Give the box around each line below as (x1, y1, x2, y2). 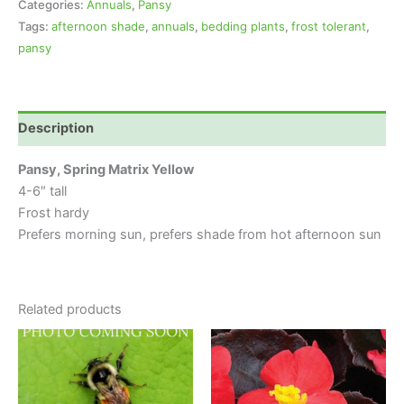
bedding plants (201, 18, 285, 33)
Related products (18, 300, 122, 317)
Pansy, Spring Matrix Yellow (18, 161, 194, 179)
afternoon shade (51, 18, 145, 33)
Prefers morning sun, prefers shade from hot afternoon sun (18, 226, 381, 243)
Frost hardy (18, 205, 89, 222)
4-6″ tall (18, 183, 67, 200)
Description (18, 120, 94, 137)
